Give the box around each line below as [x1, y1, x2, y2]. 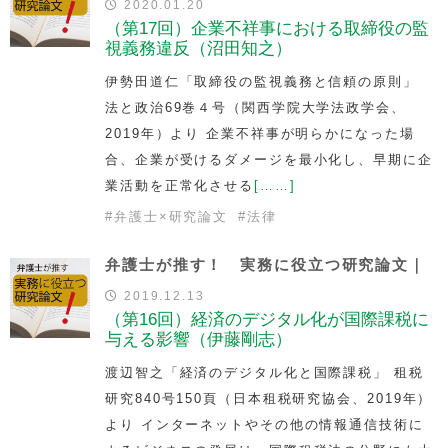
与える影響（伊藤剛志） [105, 329, 292, 349]
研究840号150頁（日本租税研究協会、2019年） [105, 390, 433, 406]
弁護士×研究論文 [113, 208, 229, 224]
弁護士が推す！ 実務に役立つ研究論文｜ [105, 255, 427, 273]
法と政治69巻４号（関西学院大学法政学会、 [105, 99, 406, 115]
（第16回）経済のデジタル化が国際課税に [105, 309, 429, 329]
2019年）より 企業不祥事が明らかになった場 [105, 125, 415, 141]
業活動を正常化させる [105, 177, 254, 193]
